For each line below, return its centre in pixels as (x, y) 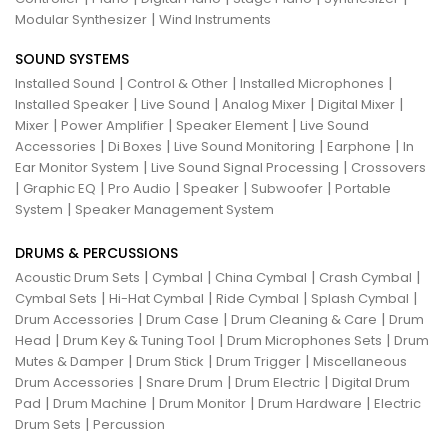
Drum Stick (170, 361)
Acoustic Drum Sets (77, 277)
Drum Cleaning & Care (304, 319)
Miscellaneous (360, 361)
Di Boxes (135, 146)
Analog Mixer (264, 104)
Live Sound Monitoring (244, 146)
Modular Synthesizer (81, 19)
